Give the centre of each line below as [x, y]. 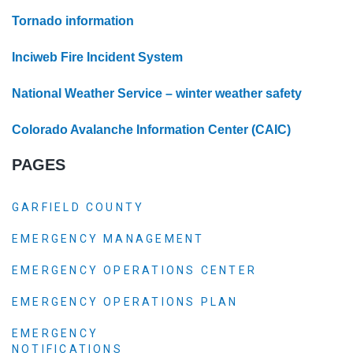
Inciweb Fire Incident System [97, 57]
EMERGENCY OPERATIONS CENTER [134, 270]
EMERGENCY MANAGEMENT [108, 238]
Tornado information [73, 20]
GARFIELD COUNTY [78, 207]
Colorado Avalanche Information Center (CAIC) [151, 129]
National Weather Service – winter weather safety [157, 93]
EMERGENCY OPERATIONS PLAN [125, 301]
